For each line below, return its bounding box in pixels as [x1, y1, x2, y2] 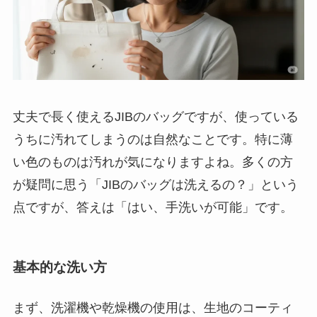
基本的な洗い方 [12, 260, 107, 275]
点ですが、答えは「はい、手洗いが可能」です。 [12, 200, 293, 214]
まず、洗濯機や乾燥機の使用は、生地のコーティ [12, 301, 293, 316]
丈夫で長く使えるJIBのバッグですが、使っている [12, 109, 299, 124]
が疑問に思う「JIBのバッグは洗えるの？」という [12, 177, 299, 192]
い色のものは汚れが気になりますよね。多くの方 [12, 154, 293, 169]
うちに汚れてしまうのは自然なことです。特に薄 [12, 132, 293, 146]
